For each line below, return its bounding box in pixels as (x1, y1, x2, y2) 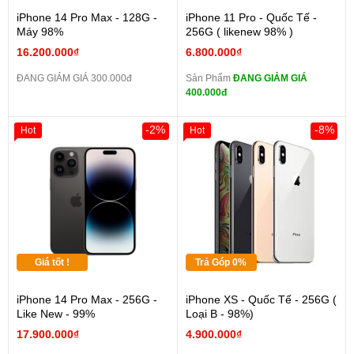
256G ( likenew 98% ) (185, 25, 293, 39)
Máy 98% (17, 25, 63, 39)
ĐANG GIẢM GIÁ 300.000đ (17, 73, 132, 85)
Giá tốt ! (35, 257, 70, 269)
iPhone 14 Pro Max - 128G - (17, 11, 157, 24)
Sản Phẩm (185, 73, 233, 85)
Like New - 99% (17, 307, 95, 321)
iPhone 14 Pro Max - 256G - (17, 293, 157, 307)
